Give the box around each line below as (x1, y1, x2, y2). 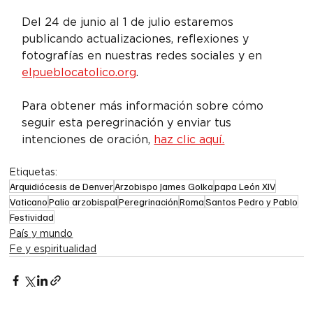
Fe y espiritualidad (9, 243, 97, 255)
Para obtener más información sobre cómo (22, 99, 268, 113)
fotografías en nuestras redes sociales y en (22, 49, 266, 63)
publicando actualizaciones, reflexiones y (22, 32, 253, 46)
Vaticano (10, 196, 48, 208)
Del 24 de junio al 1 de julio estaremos (22, 15, 238, 29)
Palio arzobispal (49, 196, 118, 208)
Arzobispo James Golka (115, 180, 214, 193)
